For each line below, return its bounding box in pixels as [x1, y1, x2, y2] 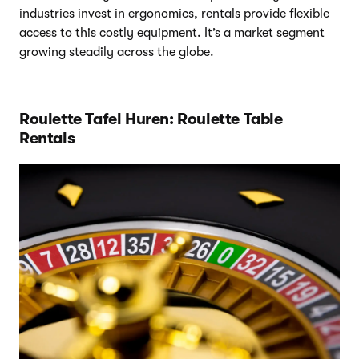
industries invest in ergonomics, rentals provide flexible [19, 6, 329, 21]
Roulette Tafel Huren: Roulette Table [19, 109, 283, 128]
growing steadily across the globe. [19, 44, 214, 59]
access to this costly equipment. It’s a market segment [19, 25, 325, 40]
